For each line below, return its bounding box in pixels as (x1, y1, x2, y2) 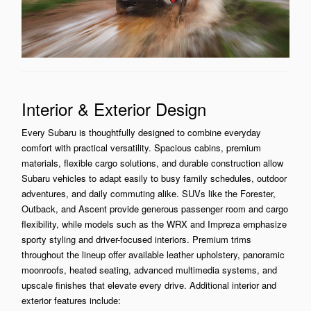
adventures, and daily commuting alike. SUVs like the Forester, (22, 187, 276, 201)
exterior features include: (22, 294, 121, 308)
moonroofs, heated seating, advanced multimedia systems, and (22, 263, 277, 277)
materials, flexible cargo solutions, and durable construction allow (22, 156, 283, 170)
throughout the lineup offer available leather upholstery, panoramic (22, 248, 285, 262)
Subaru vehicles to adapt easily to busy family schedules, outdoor (22, 171, 287, 185)
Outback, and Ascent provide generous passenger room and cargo (22, 202, 288, 216)
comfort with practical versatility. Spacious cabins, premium (22, 141, 261, 155)
